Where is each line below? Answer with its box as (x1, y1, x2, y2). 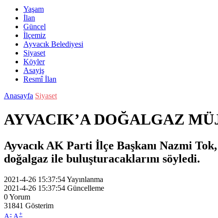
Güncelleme (67, 183, 104, 192)
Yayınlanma (67, 175, 103, 183)
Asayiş (23, 66, 44, 74)
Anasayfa (4, 91, 33, 100)
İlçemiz (23, 31, 46, 39)
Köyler (23, 57, 45, 66)
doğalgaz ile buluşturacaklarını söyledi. (4, 152, 200, 165)
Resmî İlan (23, 75, 56, 83)
